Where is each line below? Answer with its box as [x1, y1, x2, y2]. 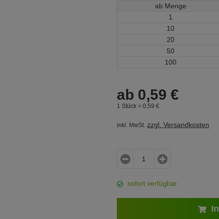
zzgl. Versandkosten [147, 121, 209, 129]
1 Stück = [117, 103, 143, 109]
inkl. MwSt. [117, 122, 145, 129]
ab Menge [154, 2, 186, 10]
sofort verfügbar [128, 179, 177, 187]
